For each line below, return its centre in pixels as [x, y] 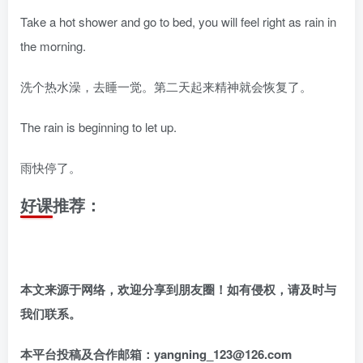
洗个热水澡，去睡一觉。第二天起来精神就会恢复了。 [166, 86]
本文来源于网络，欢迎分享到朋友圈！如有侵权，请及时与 [178, 289]
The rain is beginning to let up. [98, 127]
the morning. [53, 46]
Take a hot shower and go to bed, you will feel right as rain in [178, 21]
